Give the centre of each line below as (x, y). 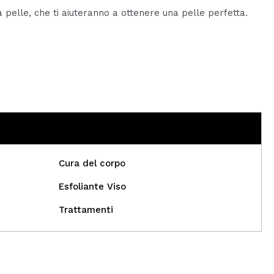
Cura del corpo (92, 164)
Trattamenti (86, 210)
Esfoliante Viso (92, 187)
